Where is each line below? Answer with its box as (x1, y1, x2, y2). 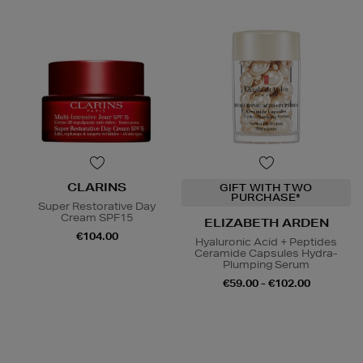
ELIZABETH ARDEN (203, 215, 329, 230)
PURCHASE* (231, 190, 301, 204)
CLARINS (67, 179, 126, 194)
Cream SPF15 (61, 210, 133, 224)
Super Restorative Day (38, 199, 156, 213)
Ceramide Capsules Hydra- (194, 246, 338, 260)
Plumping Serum (223, 257, 310, 271)
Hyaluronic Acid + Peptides (195, 234, 337, 249)
